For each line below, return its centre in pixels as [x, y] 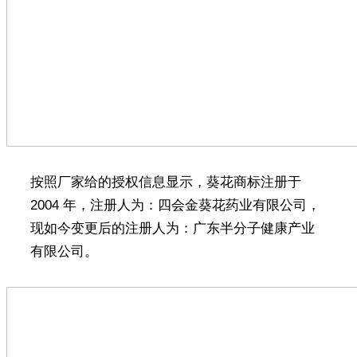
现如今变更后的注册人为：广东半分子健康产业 [172, 228]
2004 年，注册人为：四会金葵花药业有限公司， [175, 205]
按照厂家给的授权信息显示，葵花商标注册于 [165, 182]
